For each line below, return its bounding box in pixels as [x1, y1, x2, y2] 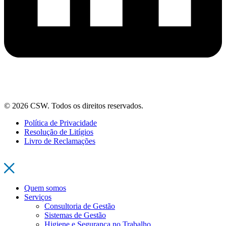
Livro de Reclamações [24, 136, 95, 145]
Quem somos [24, 183, 66, 192]
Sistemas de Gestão [44, 210, 106, 219]
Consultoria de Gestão [44, 201, 115, 210]
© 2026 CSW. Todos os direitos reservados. [4, 101, 143, 110]
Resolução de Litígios [24, 127, 93, 136]
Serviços [24, 192, 51, 201]
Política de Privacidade [24, 118, 97, 127]
